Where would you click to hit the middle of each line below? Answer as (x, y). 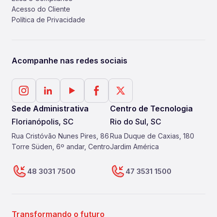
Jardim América (134, 147)
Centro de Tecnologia (151, 108)
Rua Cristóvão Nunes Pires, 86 (60, 136)
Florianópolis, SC (43, 122)
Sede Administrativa (50, 108)
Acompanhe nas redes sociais (70, 61)
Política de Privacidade (48, 20)
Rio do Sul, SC (136, 122)
